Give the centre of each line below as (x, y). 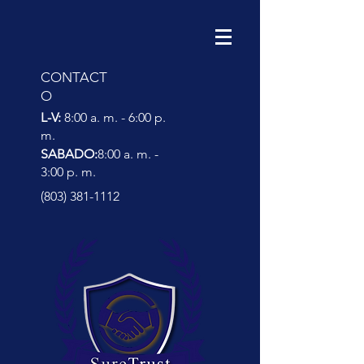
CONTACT (74, 77)
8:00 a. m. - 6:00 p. (115, 117)
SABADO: (69, 154)
